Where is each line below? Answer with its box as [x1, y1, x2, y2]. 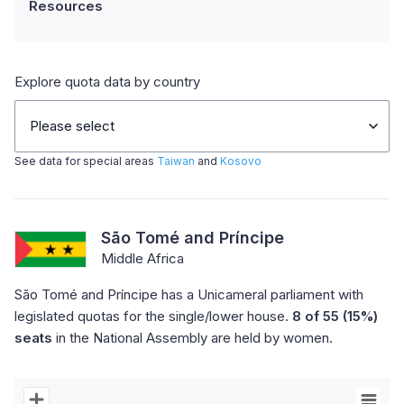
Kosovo [220, 154, 262, 168]
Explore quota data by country [14, 73, 200, 90]
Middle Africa [101, 250, 184, 267]
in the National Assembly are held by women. [52, 329, 333, 346]
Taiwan [157, 154, 195, 168]
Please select [30, 117, 115, 134]
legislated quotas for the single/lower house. [14, 308, 292, 325]
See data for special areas [14, 154, 157, 168]
